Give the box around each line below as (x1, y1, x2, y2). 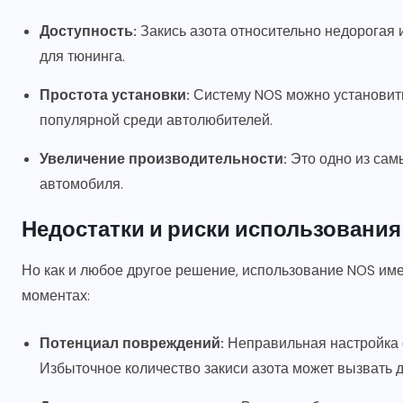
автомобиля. (40, 175, 123, 194)
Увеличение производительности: (40, 149, 287, 169)
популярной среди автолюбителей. (40, 111, 273, 130)
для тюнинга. (40, 47, 125, 67)
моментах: (22, 286, 90, 306)
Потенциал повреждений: (40, 334, 224, 354)
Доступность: (40, 22, 137, 41)
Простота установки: (40, 85, 190, 105)
